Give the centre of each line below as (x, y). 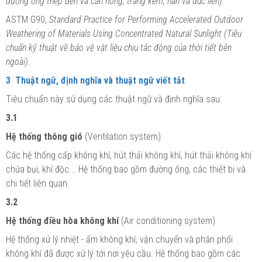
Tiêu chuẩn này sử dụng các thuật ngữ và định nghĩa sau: (114, 99)
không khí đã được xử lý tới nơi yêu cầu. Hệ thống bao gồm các (123, 253)
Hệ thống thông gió (44, 136)
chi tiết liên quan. (38, 183)
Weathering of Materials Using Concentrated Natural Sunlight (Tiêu (124, 33)
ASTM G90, (27, 19)
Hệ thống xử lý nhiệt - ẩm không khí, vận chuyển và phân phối (119, 239)
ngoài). (18, 61)
